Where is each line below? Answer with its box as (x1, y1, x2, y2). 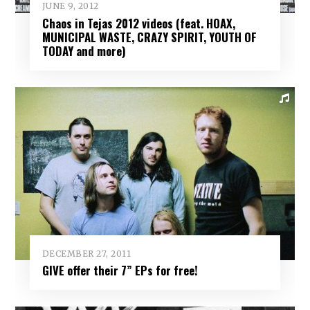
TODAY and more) (42, 42, 126, 60)
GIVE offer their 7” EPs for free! (42, 262, 198, 280)
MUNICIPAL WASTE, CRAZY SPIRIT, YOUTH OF (42, 28, 257, 46)
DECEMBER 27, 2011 (42, 248, 131, 259)
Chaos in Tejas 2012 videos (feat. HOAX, (42, 15, 235, 33)
